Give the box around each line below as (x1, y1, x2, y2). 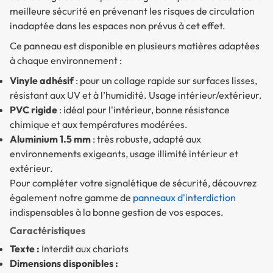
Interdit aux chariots (40, 242, 129, 255)
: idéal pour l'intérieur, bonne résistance (57, 103, 230, 116)
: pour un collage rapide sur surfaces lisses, (74, 74, 257, 87)
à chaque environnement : (10, 54, 122, 66)
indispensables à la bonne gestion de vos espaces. (10, 205, 224, 218)
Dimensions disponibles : (10, 257, 118, 269)
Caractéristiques (10, 224, 85, 236)
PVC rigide (10, 103, 57, 116)
